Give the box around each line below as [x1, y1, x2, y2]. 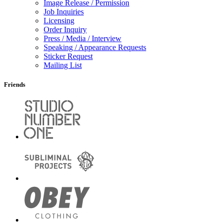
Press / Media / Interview [44, 34, 121, 43]
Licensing [44, 16, 74, 25]
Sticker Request [44, 52, 93, 60]
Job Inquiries [44, 7, 84, 16]
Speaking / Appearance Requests [44, 43, 146, 52]
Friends [4, 81, 25, 89]
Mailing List [44, 60, 82, 69]
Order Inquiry [44, 25, 87, 34]
